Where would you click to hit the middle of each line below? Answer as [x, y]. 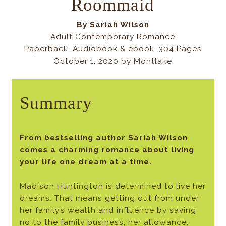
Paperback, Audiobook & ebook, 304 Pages [113, 49]
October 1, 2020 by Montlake [113, 61]
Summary [56, 103]
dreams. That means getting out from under [109, 199]
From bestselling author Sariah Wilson [103, 138]
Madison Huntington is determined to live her [112, 186]
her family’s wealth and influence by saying [108, 211]
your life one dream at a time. [86, 162]
